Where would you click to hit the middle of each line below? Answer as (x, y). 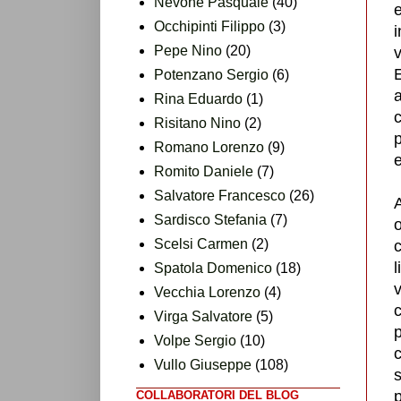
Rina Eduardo (198, 98)
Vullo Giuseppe (203, 364)
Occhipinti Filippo (209, 26)
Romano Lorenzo (209, 147)
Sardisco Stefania (210, 219)
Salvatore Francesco (220, 195)
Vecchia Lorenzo (207, 292)
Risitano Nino (197, 123)
